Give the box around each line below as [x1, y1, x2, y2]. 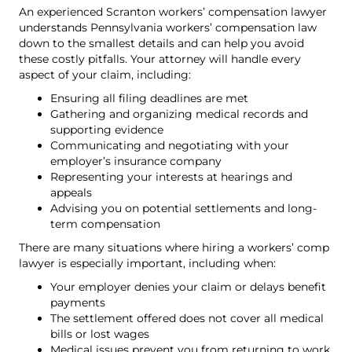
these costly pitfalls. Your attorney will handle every [19, 52, 301, 67]
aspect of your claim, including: [19, 68, 191, 82]
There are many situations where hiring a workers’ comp [19, 240, 329, 255]
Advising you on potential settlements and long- [50, 201, 317, 216]
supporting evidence [50, 123, 163, 137]
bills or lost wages [50, 327, 149, 342]
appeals [50, 185, 92, 200]
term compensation [50, 217, 160, 232]
